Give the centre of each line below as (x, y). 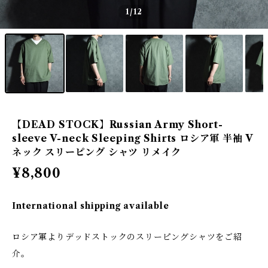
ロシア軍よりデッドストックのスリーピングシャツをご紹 (127, 237)
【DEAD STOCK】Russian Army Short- (118, 124)
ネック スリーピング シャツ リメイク (97, 152)
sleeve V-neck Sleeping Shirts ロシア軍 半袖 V (133, 138)
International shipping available (91, 206)
